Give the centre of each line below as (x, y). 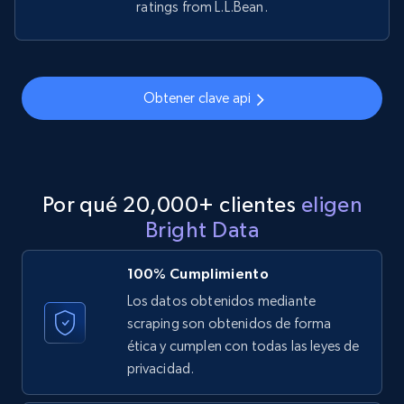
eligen (331, 205)
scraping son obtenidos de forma (229, 324)
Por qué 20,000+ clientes (171, 205)
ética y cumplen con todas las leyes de (243, 346)
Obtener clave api (197, 98)
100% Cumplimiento (197, 274)
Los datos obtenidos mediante (221, 301)
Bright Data (202, 230)
